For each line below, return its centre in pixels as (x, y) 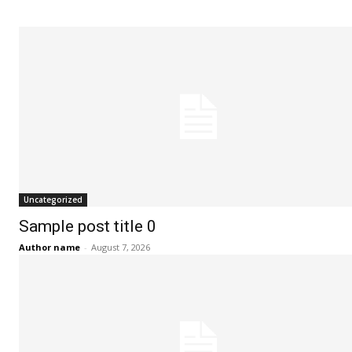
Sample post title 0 (88, 226)
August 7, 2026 (121, 247)
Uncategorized (53, 199)
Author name (49, 247)
